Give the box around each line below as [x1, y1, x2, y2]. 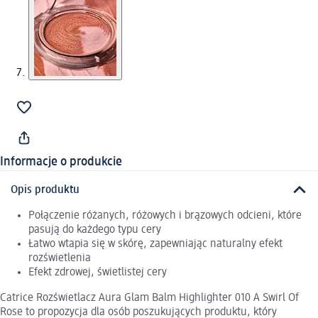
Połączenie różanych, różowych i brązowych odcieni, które [28, 209, 302, 221]
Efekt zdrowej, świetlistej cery [28, 266, 167, 278]
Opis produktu [11, 184, 79, 196]
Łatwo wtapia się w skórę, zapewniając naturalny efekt [28, 238, 283, 250]
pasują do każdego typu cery [28, 224, 161, 236]
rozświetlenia [28, 252, 91, 264]
